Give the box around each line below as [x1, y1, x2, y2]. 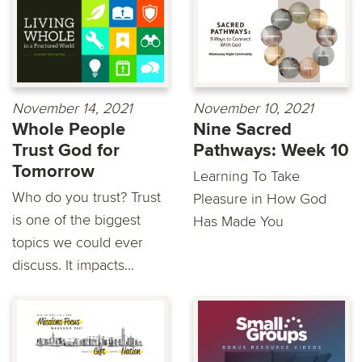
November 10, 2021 [193, 99, 314, 117]
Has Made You [193, 212, 284, 230]
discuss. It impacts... [12, 255, 134, 274]
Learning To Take [193, 166, 300, 185]
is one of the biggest [12, 210, 141, 229]
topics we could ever [12, 233, 143, 251]
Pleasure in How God [193, 189, 326, 208]
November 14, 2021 [12, 99, 133, 117]
